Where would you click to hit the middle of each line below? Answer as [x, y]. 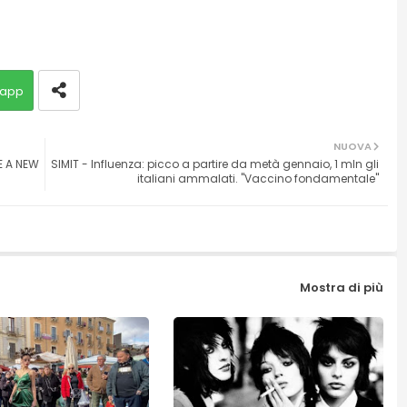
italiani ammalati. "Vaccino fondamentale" [258, 179]
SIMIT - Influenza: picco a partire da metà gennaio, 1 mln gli [214, 164]
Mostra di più [341, 287]
